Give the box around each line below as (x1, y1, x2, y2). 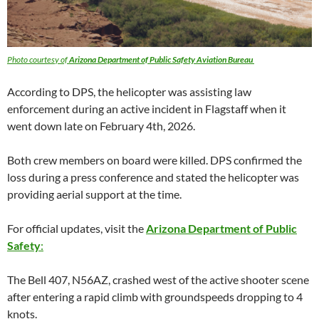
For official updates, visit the (7, 221, 146, 236)
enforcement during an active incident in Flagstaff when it (7, 102, 286, 116)
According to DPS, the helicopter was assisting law (7, 85, 251, 99)
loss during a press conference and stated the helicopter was (7, 170, 299, 184)
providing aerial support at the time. (7, 187, 182, 202)
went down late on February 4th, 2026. (7, 119, 195, 133)
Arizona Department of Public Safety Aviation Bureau (69, 54, 253, 66)
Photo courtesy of (7, 54, 69, 66)
